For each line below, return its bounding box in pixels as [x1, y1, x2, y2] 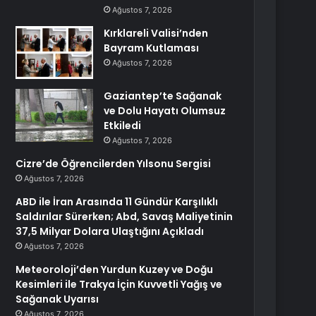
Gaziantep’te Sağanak [104, 89, 222, 103]
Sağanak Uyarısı [16, 292, 99, 306]
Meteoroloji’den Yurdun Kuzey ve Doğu [16, 262, 214, 276]
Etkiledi [104, 119, 142, 133]
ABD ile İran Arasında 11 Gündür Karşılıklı [16, 195, 219, 209]
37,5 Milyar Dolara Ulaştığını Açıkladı [16, 224, 205, 238]
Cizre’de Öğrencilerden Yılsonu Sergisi [16, 157, 212, 171]
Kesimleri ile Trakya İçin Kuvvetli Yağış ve [16, 277, 223, 291]
